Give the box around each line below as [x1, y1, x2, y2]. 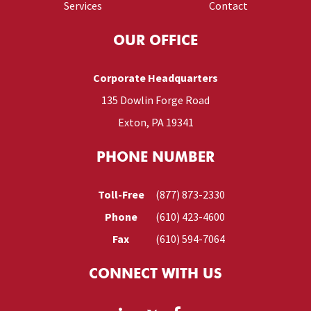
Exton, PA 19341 [117, 115, 194, 129]
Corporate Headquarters [93, 71, 218, 85]
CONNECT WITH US [89, 268, 222, 282]
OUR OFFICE [113, 35, 198, 49]
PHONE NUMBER [96, 151, 215, 165]
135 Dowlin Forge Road [101, 93, 210, 107]
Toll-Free [97, 187, 144, 201]
